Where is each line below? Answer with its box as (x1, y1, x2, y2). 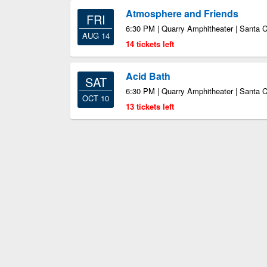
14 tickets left (126, 38, 174, 49)
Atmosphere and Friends (126, 7, 238, 20)
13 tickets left (126, 101, 174, 112)
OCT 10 (82, 92, 109, 104)
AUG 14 (82, 30, 110, 41)
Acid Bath (126, 69, 170, 83)
